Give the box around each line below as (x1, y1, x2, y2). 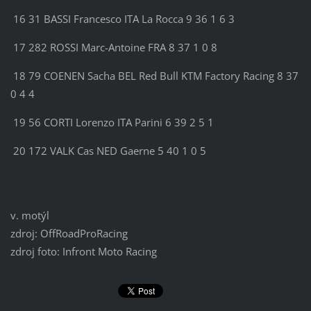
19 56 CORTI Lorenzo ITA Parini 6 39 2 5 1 (10, 115, 214, 130)
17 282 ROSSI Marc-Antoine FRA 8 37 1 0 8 (10, 40, 217, 55)
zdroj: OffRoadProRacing (10, 226, 128, 241)
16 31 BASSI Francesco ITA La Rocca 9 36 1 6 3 (10, 12, 235, 26)
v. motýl (10, 208, 49, 223)
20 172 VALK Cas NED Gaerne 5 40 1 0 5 (10, 144, 206, 158)
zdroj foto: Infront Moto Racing (10, 244, 157, 259)
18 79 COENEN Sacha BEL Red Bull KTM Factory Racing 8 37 (10, 69, 299, 83)
